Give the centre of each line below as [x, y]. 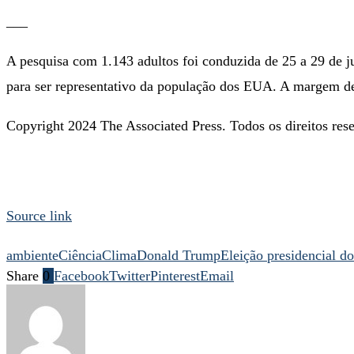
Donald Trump [179, 255]
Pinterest [175, 275]
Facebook [81, 275]
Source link [39, 215]
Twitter [130, 275]
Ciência [80, 255]
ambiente [32, 255]
